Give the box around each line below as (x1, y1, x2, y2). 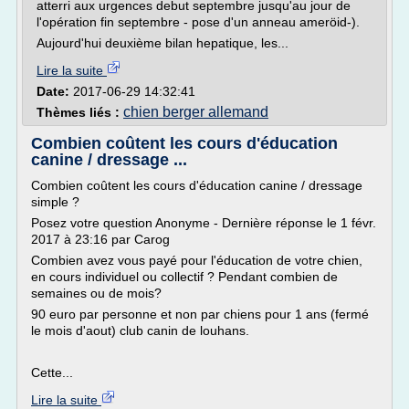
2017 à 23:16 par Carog (31, 232, 170, 246)
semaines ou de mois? (31, 286, 162, 300)
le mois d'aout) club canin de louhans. (31, 323, 249, 338)
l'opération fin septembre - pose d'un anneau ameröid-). (37, 15, 360, 29)
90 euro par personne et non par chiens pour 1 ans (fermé (31, 307, 369, 321)
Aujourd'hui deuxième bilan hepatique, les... (37, 36, 288, 50)
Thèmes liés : (37, 105, 123, 120)
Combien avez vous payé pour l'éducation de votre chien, (31, 253, 362, 267)
